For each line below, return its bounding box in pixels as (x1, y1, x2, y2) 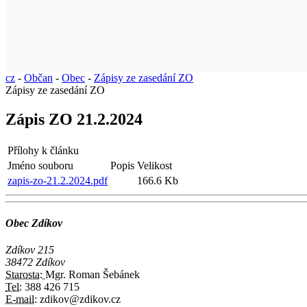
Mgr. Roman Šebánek (45, 269, 140, 281)
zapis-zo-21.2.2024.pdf (8, 174, 108, 186)
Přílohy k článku (8, 144, 79, 156)
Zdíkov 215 (5, 244, 54, 256)
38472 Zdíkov (5, 256, 65, 269)
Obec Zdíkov (5, 217, 62, 229)
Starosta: (5, 269, 45, 281)
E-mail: (5, 293, 37, 306)
